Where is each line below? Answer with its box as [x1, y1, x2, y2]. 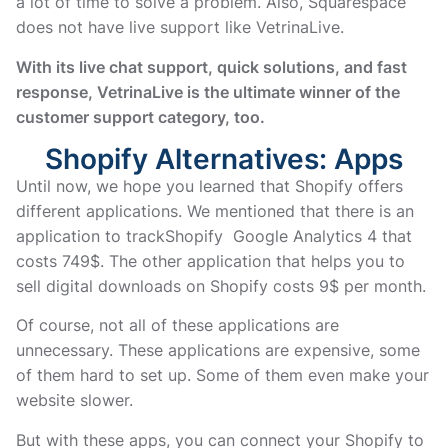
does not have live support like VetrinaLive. [16, 17, 344, 38]
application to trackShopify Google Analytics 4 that [16, 225, 412, 246]
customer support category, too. [16, 106, 265, 127]
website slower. [16, 390, 133, 411]
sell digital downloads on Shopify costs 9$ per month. [16, 275, 426, 296]
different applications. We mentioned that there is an [16, 200, 414, 221]
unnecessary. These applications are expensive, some [16, 340, 420, 361]
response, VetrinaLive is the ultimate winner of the [16, 81, 400, 102]
